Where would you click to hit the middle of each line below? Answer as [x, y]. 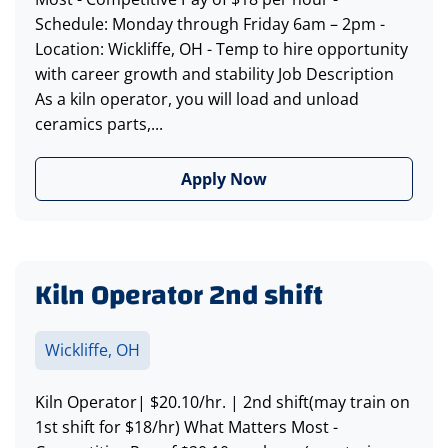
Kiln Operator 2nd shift [179, 296]
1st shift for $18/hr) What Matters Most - [186, 427]
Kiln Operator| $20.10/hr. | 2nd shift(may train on [222, 402]
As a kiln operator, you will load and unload [197, 99]
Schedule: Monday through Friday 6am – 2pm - [210, 24]
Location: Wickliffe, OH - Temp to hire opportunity [221, 49]
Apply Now [224, 179]
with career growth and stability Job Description [214, 74]
